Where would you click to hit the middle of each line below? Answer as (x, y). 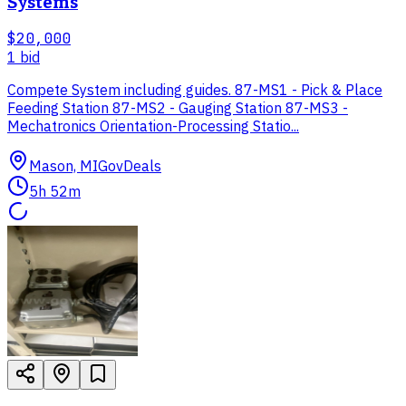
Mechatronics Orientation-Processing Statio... (153, 126)
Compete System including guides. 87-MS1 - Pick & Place (195, 90)
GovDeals (130, 166)
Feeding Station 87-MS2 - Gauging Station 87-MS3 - (178, 108)
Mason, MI (63, 166)
